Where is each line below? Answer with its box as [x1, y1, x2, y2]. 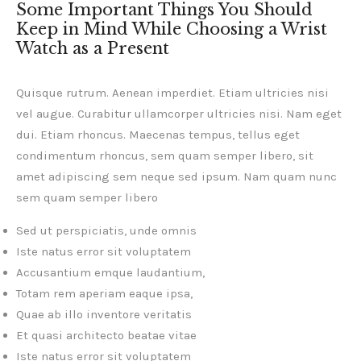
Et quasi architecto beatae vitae [16, 328, 197, 343]
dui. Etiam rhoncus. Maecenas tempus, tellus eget [16, 127, 300, 143]
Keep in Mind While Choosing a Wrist [16, 19, 327, 39]
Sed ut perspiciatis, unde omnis [16, 223, 197, 239]
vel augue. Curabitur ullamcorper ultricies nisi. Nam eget [16, 106, 342, 122]
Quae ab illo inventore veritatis [16, 307, 192, 322]
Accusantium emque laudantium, [16, 265, 205, 280]
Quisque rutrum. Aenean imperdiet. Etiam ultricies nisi [16, 85, 329, 101]
